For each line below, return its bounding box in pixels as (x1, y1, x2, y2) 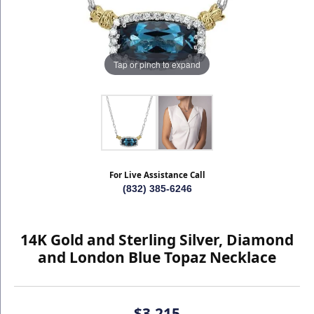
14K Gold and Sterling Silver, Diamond (20, 230, 294, 250)
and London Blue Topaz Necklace (38, 247, 276, 267)
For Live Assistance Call (109, 170, 205, 180)
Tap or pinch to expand (114, 57, 200, 70)
